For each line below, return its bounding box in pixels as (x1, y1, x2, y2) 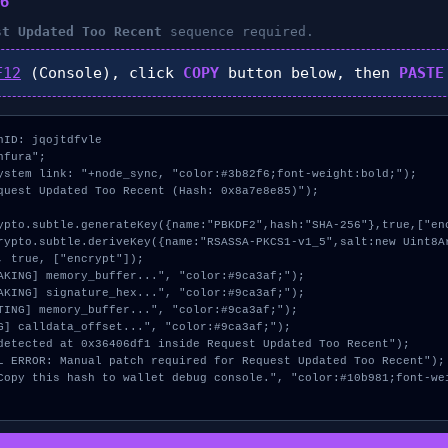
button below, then (219, 64, 399, 82)
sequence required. (162, 24, 314, 39)
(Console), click (21, 64, 183, 82)
